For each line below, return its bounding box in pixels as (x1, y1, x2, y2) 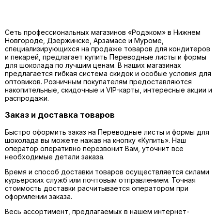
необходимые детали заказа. (5, 152, 105, 161)
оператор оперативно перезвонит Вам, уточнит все (5, 144, 184, 153)
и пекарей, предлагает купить (5, 53, 109, 62)
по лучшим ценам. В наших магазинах (53, 61, 181, 70)
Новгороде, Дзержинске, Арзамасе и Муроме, (5, 36, 164, 45)
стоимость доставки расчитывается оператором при (5, 184, 188, 192)
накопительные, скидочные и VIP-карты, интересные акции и (5, 86, 212, 94)
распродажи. (5, 94, 49, 103)
